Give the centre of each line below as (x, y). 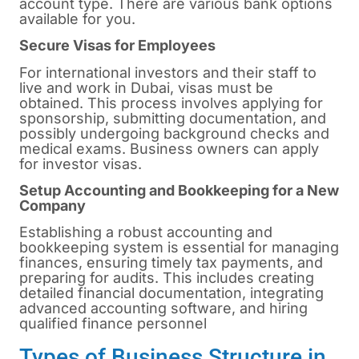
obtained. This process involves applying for (171, 103)
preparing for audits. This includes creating (167, 278)
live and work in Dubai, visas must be (146, 87)
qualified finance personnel (113, 324)
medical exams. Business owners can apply (169, 148)
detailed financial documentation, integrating (171, 293)
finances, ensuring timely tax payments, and (171, 263)
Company (52, 206)
